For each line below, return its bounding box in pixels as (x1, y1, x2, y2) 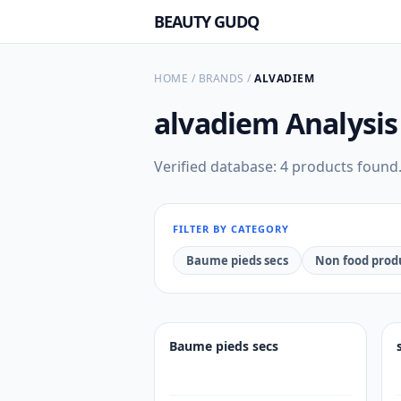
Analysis (285, 104, 398, 142)
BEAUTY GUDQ (154, 11, 259, 32)
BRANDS (198, 71, 244, 86)
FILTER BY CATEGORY (173, 222, 289, 235)
